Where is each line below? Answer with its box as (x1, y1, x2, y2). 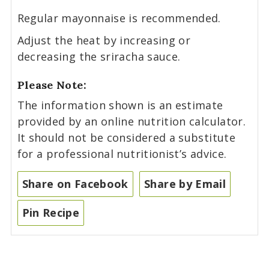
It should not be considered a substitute (17, 130, 235, 145)
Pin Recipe (22, 205, 80, 220)
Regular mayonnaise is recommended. (17, 10, 221, 25)
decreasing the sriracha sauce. (17, 49, 181, 64)
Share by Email (144, 176, 226, 191)
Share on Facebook (22, 176, 128, 191)
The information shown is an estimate (17, 97, 25, 112)
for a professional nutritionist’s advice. (17, 146, 227, 161)
